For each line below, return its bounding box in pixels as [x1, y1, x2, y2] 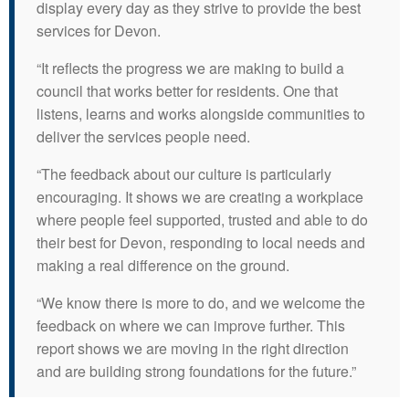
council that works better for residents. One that [37, 80, 338, 102]
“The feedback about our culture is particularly [37, 163, 331, 185]
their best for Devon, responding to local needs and [37, 232, 365, 254]
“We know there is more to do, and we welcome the [37, 292, 365, 314]
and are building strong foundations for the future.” [37, 361, 360, 383]
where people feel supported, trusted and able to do [37, 209, 368, 231]
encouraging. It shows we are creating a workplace [37, 186, 363, 208]
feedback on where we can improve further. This [37, 315, 345, 337]
